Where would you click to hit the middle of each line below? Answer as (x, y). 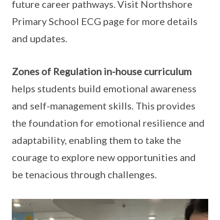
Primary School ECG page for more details (105, 21)
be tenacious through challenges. (84, 174)
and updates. (40, 38)
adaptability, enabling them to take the (96, 140)
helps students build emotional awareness (104, 88)
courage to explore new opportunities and (104, 157)
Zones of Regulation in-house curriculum (102, 71)
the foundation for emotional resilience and (108, 123)
